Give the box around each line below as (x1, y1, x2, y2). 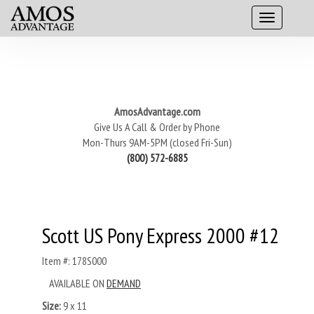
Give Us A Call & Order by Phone (94, 120, 220, 134)
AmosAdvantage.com (114, 104, 200, 118)
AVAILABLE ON (49, 276, 107, 290)
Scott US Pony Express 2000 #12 (42, 221, 279, 249)
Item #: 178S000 (42, 254, 107, 268)
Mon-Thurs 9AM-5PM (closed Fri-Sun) (82, 135, 232, 149)
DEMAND (107, 276, 141, 290)
